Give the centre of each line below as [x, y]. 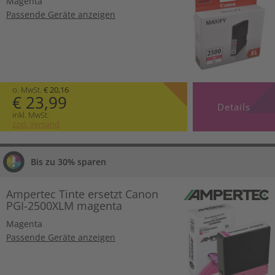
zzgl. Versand [36, 124]
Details [234, 107]
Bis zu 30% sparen [68, 162]
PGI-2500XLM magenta [64, 206]
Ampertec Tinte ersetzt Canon [82, 194]
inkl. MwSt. [31, 115]
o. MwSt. [28, 90]
